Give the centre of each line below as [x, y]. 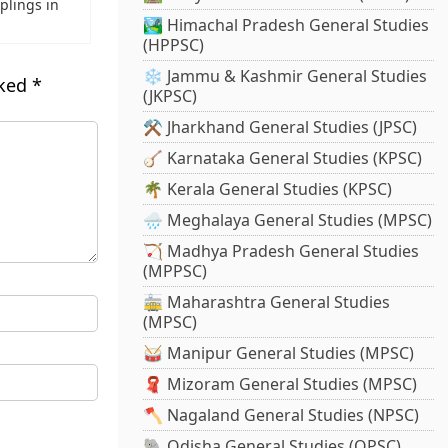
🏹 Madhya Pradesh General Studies [281, 251]
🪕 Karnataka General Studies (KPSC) [283, 158]
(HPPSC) [174, 45]
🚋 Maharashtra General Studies [267, 302]
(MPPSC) [175, 271]
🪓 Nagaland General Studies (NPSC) [281, 415]
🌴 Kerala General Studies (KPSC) [268, 189]
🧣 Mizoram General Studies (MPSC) [280, 384]
